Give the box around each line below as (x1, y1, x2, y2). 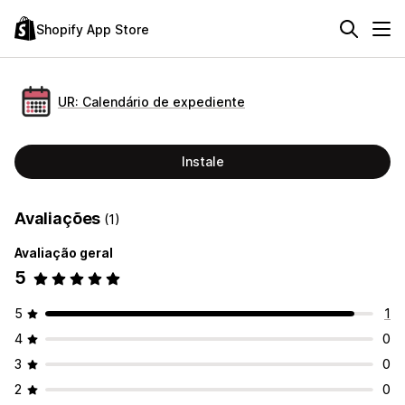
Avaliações (14, 209, 105, 228)
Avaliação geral (14, 245, 113, 260)
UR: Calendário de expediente (58, 93, 245, 109)
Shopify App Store (36, 21, 149, 37)
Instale (181, 154, 224, 169)
